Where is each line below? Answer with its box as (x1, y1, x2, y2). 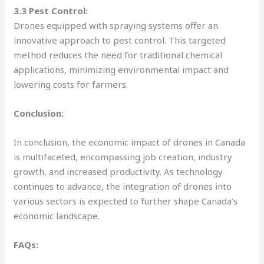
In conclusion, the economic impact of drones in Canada (14, 136, 246, 148)
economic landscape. (14, 209, 100, 222)
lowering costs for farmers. (14, 78, 128, 90)
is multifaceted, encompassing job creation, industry (14, 150, 233, 163)
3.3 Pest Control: (14, 4, 88, 16)
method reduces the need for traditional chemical (14, 48, 223, 61)
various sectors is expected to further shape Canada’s (14, 194, 238, 207)
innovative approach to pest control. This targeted (14, 34, 226, 46)
